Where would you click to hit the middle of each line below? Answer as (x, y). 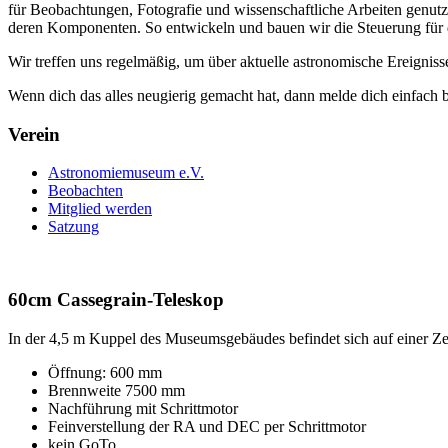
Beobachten (85, 191)
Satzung (73, 227)
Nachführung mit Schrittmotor (143, 408)
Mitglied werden (100, 209)
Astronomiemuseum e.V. (126, 173)
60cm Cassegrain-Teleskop (116, 299)
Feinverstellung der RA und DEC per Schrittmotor (207, 426)
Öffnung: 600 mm (105, 372)
